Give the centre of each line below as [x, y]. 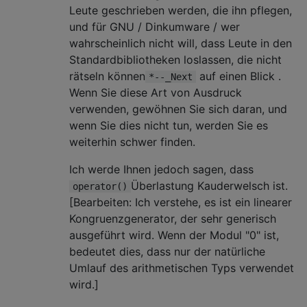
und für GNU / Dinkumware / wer [155, 26]
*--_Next [171, 76]
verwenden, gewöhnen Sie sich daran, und [178, 109]
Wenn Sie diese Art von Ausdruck [156, 92]
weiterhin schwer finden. [132, 142]
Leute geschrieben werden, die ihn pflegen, [181, 10]
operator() [100, 186]
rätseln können [107, 76]
